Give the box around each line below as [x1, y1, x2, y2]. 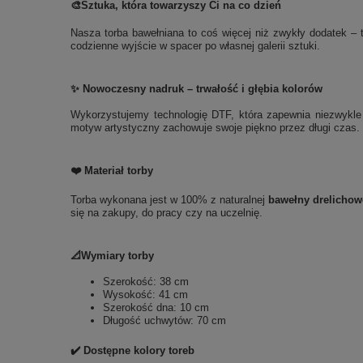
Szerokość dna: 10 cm [103, 301, 209, 314]
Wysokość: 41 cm [103, 288, 188, 301]
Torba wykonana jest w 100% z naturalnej [70, 193, 269, 206]
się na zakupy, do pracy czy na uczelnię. [70, 206, 263, 219]
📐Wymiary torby [70, 249, 154, 262]
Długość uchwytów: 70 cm [103, 314, 226, 327]
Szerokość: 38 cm [103, 275, 189, 288]
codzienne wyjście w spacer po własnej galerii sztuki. [70, 39, 320, 52]
